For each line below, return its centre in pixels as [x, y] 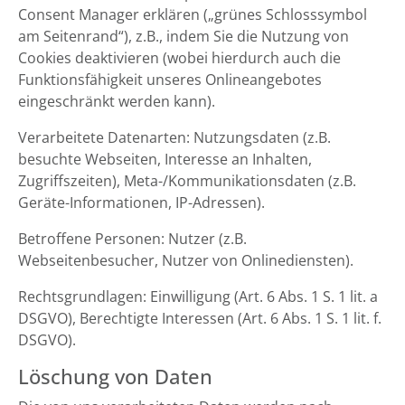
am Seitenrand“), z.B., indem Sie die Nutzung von [184, 36]
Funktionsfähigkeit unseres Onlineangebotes [170, 80]
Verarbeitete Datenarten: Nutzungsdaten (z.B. [174, 137]
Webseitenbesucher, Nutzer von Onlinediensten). [186, 260]
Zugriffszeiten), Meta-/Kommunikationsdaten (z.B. [187, 181]
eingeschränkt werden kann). [117, 101]
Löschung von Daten [115, 377]
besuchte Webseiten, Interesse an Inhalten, [165, 159]
